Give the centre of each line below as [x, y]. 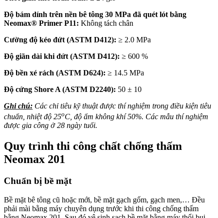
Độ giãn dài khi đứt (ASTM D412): [63, 56]
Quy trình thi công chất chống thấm [93, 146]
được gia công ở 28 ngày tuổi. [51, 126]
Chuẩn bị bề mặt [38, 181]
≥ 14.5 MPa [125, 73]
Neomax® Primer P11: [42, 23]
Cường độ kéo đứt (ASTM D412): [61, 39]
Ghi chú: [18, 106]
